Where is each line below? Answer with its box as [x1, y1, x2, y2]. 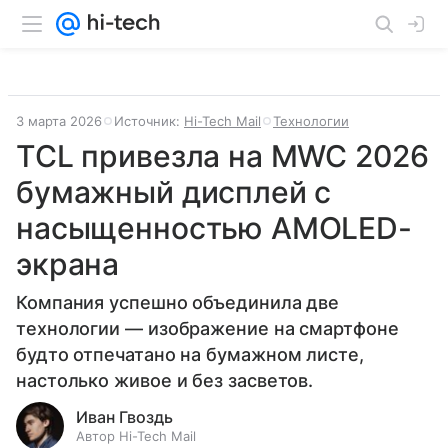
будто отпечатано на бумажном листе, [16, 344, 364, 365]
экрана [16, 246, 120, 282]
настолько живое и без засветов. [16, 370, 314, 391]
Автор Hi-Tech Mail [76, 428, 196, 444]
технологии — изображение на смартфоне [16, 318, 399, 339]
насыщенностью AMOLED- [16, 210, 412, 246]
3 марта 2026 [16, 113, 102, 129]
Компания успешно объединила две [16, 292, 340, 313]
